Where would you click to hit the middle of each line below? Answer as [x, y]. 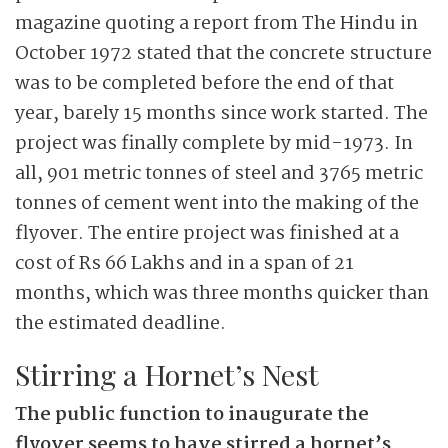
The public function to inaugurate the [192, 415]
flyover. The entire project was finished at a [207, 234]
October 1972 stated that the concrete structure [223, 54]
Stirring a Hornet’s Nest [167, 374]
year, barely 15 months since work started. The [221, 114]
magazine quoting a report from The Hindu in [216, 24]
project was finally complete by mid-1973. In [214, 144]
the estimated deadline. [120, 324]
